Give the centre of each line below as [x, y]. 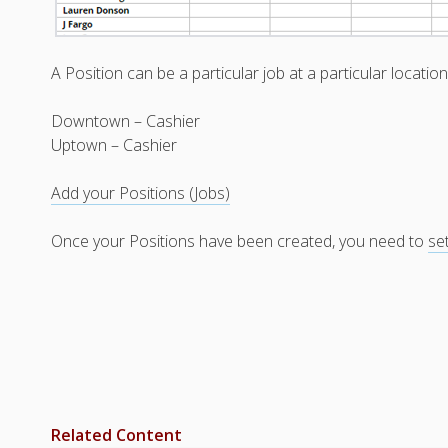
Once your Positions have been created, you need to [240, 241]
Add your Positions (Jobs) [141, 193]
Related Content [117, 435]
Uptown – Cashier [116, 145]
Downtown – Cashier [128, 121]
